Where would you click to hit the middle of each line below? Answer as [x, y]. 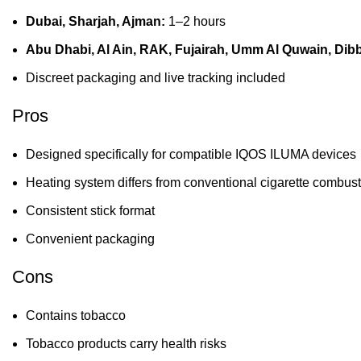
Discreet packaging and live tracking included [156, 77]
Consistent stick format [90, 210]
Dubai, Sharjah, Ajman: [95, 21]
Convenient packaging [90, 239]
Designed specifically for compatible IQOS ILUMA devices [191, 154]
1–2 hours [195, 21]
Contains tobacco [76, 315]
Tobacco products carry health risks [126, 343]
